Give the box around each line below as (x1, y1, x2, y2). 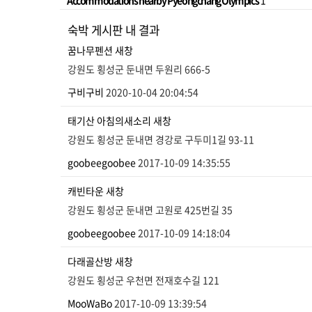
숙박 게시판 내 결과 (68, 22, 159, 39)
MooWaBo (68, 296, 112, 311)
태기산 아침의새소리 (68, 114, 151, 128)
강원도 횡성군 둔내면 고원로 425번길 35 (68, 203, 233, 217)
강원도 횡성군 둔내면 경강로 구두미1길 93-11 (68, 132, 254, 147)
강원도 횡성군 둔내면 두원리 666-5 (68, 62, 210, 77)
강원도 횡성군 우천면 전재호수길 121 (68, 273, 219, 288)
